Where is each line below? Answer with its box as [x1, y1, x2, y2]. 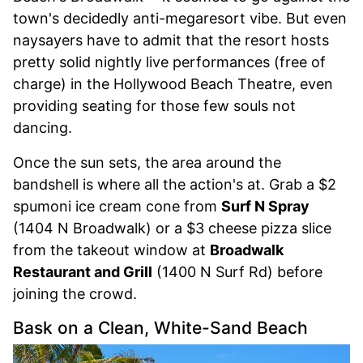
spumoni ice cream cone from [13, 197, 221, 215]
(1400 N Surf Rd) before [152, 263, 322, 280]
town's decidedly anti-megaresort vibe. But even [13, 9, 347, 27]
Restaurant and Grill [13, 263, 152, 280]
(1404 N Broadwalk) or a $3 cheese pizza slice [13, 219, 331, 237]
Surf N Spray [221, 197, 310, 215]
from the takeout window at [13, 241, 210, 258]
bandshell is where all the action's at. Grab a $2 [13, 175, 336, 193]
